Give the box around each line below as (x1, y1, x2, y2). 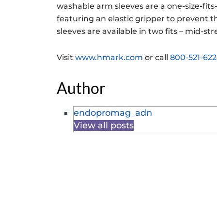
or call (143, 53, 170, 62)
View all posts (74, 120, 134, 131)
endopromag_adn (74, 108, 153, 118)
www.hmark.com (75, 53, 143, 62)
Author (57, 78, 106, 97)
